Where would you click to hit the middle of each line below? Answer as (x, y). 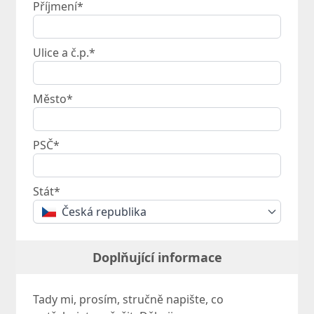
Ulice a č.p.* (64, 53)
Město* (53, 99)
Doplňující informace (157, 258)
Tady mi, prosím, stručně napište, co (129, 300)
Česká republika (104, 212)
